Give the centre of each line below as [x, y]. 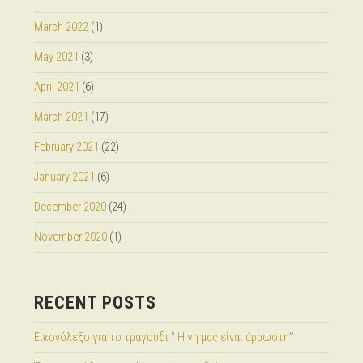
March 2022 [61, 27]
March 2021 [61, 117]
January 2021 [64, 177]
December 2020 [70, 207]
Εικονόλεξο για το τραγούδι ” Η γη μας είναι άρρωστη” [163, 337]
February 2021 [66, 147]
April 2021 [56, 87]
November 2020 [70, 237]
